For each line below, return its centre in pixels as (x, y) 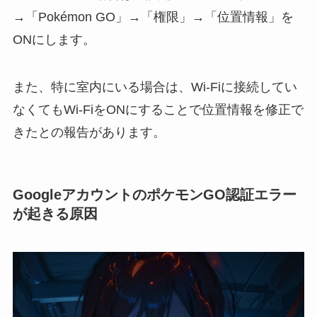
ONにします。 (54, 39)
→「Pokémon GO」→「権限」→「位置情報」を (153, 17)
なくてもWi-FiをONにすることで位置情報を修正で (158, 110)
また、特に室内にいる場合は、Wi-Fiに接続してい (155, 87)
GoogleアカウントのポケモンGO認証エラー (154, 195)
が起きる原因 (55, 214)
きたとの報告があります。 (89, 133)
